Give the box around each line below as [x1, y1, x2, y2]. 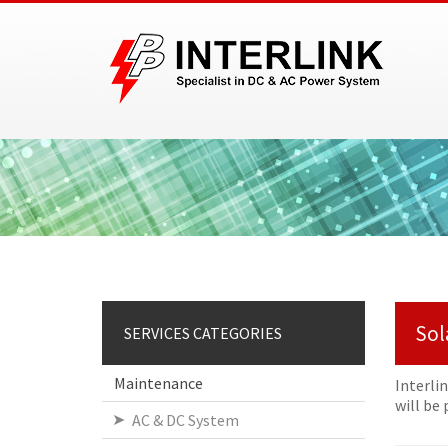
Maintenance [114, 373, 203, 394]
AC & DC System [132, 410, 239, 431]
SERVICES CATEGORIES [124, 323, 282, 344]
